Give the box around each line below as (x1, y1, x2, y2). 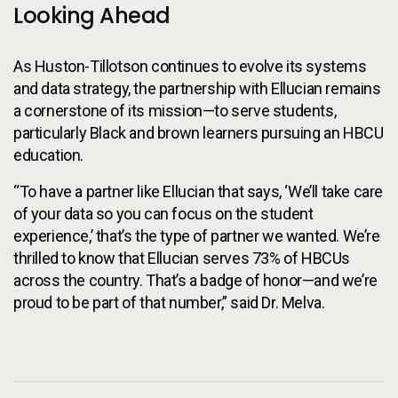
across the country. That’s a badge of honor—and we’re (13, 271, 378, 290)
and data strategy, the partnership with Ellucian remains (13, 79, 381, 98)
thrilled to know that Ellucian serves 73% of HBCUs (13, 249, 351, 267)
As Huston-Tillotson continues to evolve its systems (13, 57, 367, 76)
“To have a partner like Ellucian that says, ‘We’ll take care (13, 182, 384, 201)
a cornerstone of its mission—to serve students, (13, 101, 337, 120)
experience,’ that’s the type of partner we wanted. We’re (13, 227, 380, 245)
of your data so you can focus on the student (13, 204, 314, 223)
